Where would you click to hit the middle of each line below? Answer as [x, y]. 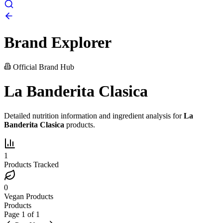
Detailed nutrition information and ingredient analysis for [94, 115]
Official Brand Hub [43, 67]
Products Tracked [31, 164]
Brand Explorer [58, 43]
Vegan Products [29, 196]
